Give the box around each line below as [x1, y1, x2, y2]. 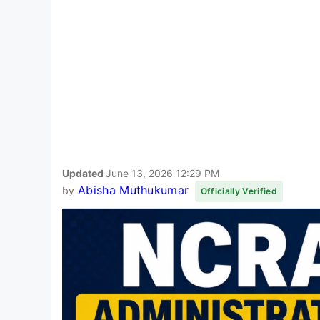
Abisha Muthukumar [77, 182, 189, 197]
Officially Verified [200, 185, 277, 196]
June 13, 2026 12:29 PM [106, 166, 219, 179]
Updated [62, 166, 106, 179]
